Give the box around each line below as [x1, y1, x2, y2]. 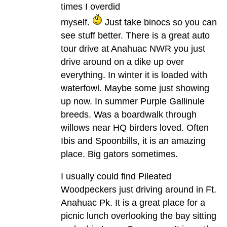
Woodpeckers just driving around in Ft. [61, 184, 216, 195]
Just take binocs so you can [102, 17, 217, 28]
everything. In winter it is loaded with [61, 70, 207, 81]
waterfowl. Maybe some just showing [61, 83, 209, 94]
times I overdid [61, 2, 120, 12]
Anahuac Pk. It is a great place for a [61, 198, 205, 208]
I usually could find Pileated [61, 171, 171, 182]
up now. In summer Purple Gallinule [61, 96, 205, 107]
